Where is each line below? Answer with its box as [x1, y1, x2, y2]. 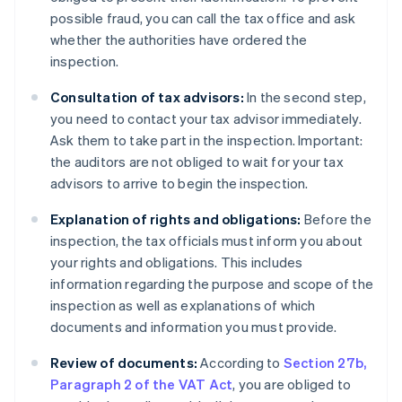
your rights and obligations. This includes [50, 253, 303, 272]
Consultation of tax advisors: [50, 88, 244, 107]
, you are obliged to [232, 375, 352, 394]
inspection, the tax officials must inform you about [50, 232, 363, 250]
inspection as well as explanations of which [50, 296, 316, 315]
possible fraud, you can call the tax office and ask [50, 9, 356, 28]
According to [197, 354, 284, 372]
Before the [301, 210, 371, 229]
